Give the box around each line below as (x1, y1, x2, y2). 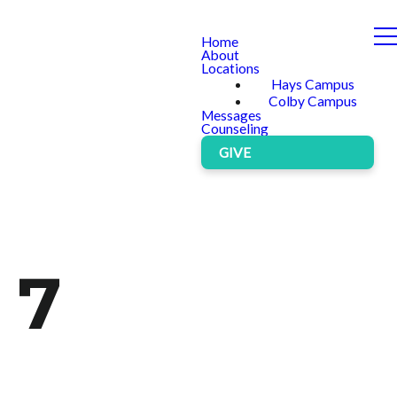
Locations (201, 60, 260, 76)
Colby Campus (268, 93, 357, 109)
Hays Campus (270, 76, 354, 92)
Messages (201, 107, 261, 123)
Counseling (201, 121, 269, 136)
